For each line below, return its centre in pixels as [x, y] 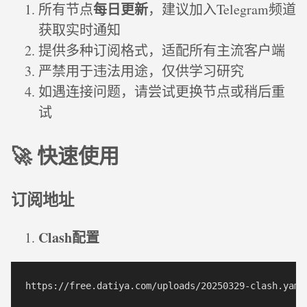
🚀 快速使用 [65, 155]
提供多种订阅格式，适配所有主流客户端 [162, 51]
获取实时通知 [79, 30]
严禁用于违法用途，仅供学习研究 [141, 71]
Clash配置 [69, 238]
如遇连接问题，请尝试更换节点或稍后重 [162, 92]
